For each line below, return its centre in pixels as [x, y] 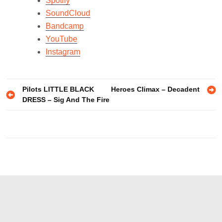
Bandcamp [65, 26]
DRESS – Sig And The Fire [66, 100]
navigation [34, 106]
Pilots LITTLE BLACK [58, 89]
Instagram [63, 52]
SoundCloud [68, 13]
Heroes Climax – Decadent [155, 89]
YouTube [61, 39]
